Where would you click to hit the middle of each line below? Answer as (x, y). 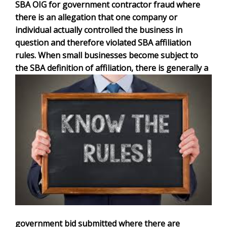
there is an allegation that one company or (96, 18)
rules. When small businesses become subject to (109, 56)
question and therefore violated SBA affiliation (103, 43)
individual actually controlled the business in (101, 30)
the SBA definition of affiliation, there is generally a (111, 68)
